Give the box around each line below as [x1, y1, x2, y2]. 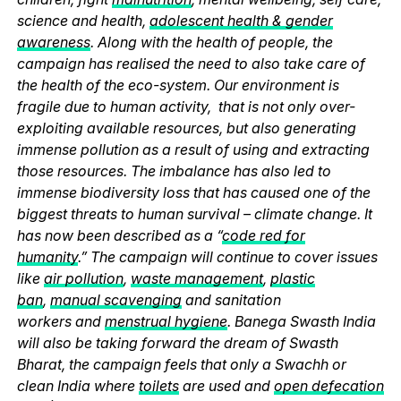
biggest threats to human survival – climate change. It [16, 204, 372, 223]
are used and [178, 376, 274, 395]
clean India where [16, 376, 139, 395]
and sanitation [181, 290, 281, 309]
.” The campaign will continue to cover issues [77, 247, 378, 266]
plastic [269, 269, 315, 287]
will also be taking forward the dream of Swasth [16, 333, 338, 352]
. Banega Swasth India [226, 311, 376, 330]
